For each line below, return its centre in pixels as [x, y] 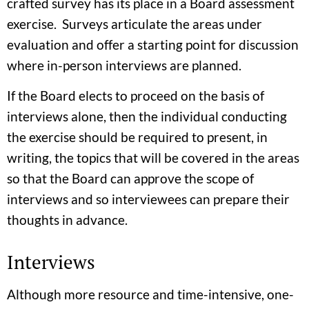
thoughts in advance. [67, 220]
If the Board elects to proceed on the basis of [136, 96]
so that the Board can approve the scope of [130, 178]
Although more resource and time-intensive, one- [150, 294]
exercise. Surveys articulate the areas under [134, 23]
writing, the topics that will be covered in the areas [153, 158]
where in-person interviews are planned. [124, 65]
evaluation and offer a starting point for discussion [153, 44]
